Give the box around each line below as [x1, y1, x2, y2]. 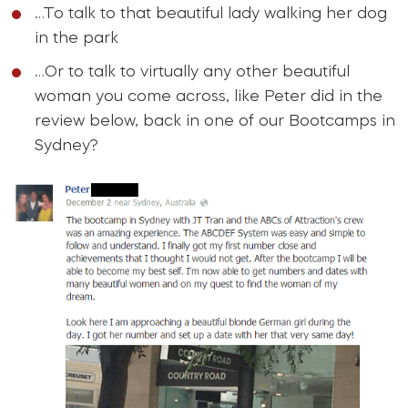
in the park [35, 31, 119, 47]
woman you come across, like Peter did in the [35, 89, 383, 106]
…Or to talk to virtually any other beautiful [35, 65, 351, 81]
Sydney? [35, 138, 99, 155]
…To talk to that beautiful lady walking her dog [35, 6, 388, 23]
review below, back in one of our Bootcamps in [35, 114, 396, 130]
